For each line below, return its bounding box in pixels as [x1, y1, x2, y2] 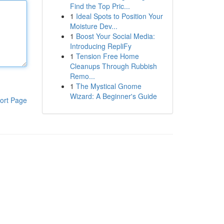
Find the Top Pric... [69, 1, 130, 11]
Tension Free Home [75, 51, 139, 61]
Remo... [69, 71, 95, 81]
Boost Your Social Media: [75, 31, 155, 41]
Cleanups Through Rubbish [69, 61, 157, 71]
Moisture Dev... [69, 21, 117, 31]
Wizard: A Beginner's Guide [69, 91, 157, 101]
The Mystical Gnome [75, 81, 141, 91]
